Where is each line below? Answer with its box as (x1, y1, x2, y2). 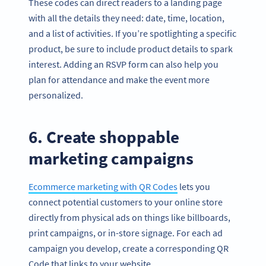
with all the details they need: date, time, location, (28, 11, 224, 24)
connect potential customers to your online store (28, 196, 223, 208)
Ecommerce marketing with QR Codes (28, 180, 178, 193)
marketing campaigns (28, 147, 194, 169)
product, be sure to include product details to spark (28, 42, 233, 55)
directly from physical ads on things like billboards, (28, 211, 230, 224)
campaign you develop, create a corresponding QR (28, 242, 229, 255)
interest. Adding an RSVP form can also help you (28, 58, 218, 70)
